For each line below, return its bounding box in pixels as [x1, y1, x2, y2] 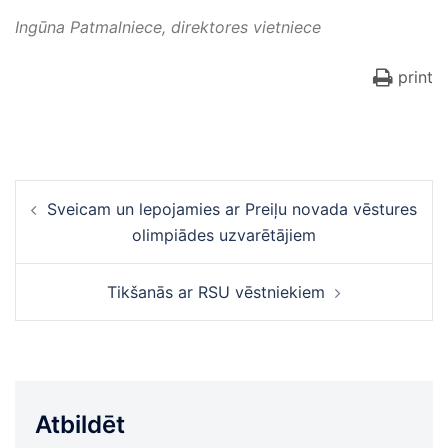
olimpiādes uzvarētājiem [132, 225, 316, 245]
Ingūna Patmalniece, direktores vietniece [15, 17, 321, 37]
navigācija [14, 206, 132, 235]
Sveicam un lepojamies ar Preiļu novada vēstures [47, 199, 417, 219]
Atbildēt [35, 410, 125, 439]
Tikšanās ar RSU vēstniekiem [107, 282, 325, 302]
